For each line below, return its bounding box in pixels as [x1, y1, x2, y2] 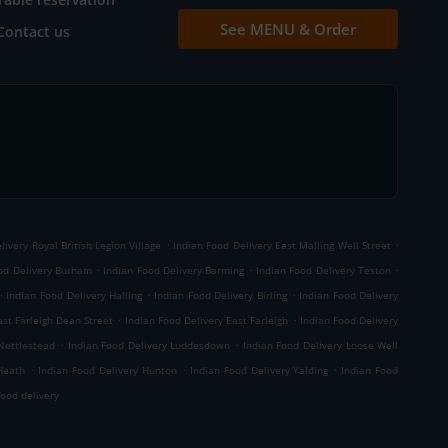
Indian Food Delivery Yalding [189, 363, 329, 377]
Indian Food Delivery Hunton [38, 363, 177, 377]
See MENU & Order [219, 19, 356, 39]
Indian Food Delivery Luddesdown [67, 338, 231, 352]
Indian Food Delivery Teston [256, 263, 391, 277]
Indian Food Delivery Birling [154, 288, 287, 302]
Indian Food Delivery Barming [103, 263, 245, 277]
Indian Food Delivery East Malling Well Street [173, 238, 391, 252]
